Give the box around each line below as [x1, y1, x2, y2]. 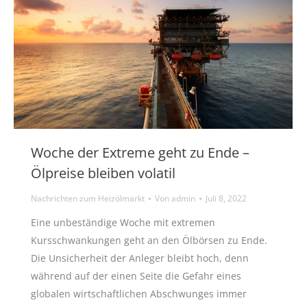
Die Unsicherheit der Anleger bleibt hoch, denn [31, 251, 249, 265]
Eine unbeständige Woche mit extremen [31, 216, 215, 230]
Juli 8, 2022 [206, 193, 247, 205]
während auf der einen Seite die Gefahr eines [31, 269, 241, 283]
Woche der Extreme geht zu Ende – [31, 143, 249, 162]
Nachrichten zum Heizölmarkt [31, 193, 145, 205]
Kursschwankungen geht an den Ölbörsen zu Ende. [31, 234, 267, 247]
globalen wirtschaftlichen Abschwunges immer [31, 287, 247, 301]
